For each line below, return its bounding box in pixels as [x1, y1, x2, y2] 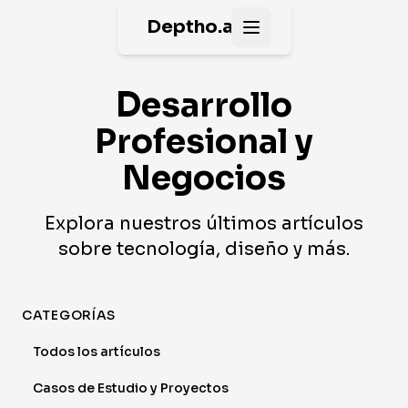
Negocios [122, 158, 286, 199]
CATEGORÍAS [22, 307, 116, 323]
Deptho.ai [146, 15, 240, 38]
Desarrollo [116, 85, 292, 126]
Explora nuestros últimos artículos [45, 212, 363, 235]
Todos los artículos [33, 343, 160, 360]
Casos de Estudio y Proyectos [33, 380, 229, 396]
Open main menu [250, 26, 373, 46]
